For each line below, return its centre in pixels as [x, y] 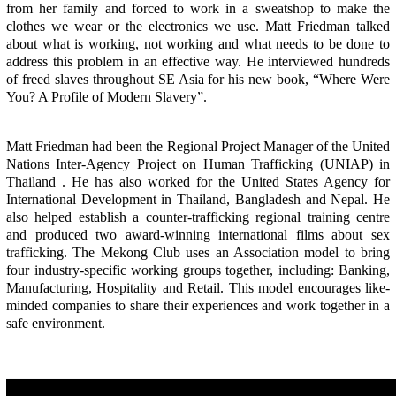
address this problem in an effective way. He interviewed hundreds [198, 62]
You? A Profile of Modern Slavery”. [107, 97]
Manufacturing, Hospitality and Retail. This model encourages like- [198, 288]
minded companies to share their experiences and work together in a [198, 306]
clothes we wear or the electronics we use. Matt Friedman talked [198, 27]
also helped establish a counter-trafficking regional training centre [198, 217]
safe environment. [56, 324]
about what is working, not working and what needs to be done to [198, 44]
